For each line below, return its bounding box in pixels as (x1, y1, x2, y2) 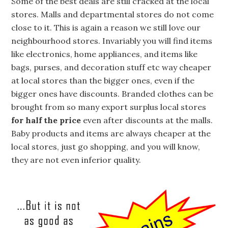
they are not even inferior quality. (11, 154, 141, 165)
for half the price (11, 115, 81, 125)
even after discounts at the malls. (81, 115, 213, 125)
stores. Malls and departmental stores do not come (11, 9, 214, 19)
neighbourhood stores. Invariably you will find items (11, 35, 213, 46)
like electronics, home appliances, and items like (11, 48, 198, 59)
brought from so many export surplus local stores (11, 101, 207, 112)
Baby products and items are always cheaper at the (11, 128, 211, 138)
